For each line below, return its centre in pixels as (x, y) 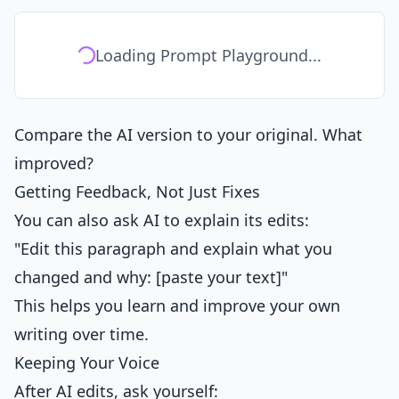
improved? (54, 163)
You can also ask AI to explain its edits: (162, 220)
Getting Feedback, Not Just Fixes (137, 191)
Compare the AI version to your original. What (188, 134)
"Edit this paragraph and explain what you (173, 248)
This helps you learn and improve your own (177, 305)
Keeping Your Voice (87, 362)
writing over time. (81, 334)
